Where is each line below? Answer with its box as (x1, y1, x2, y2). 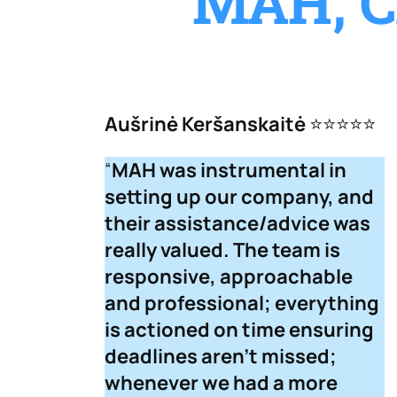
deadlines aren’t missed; (105, 343, 337, 370)
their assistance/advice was (105, 210, 370, 237)
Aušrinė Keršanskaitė (105, 111, 306, 138)
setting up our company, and (105, 183, 374, 211)
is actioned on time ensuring (105, 316, 374, 344)
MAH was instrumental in (112, 157, 346, 184)
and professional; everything (105, 290, 379, 317)
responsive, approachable (105, 263, 353, 291)
